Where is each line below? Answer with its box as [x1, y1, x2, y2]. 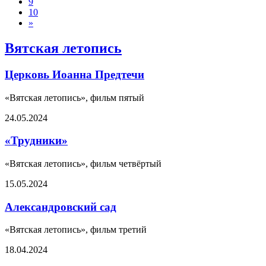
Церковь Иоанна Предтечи [5, 68, 144, 81]
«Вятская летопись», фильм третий [5, 224, 147, 235]
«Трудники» [5, 134, 68, 147]
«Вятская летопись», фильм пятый [5, 92, 144, 103]
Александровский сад [5, 200, 116, 213]
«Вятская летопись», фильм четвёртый [5, 158, 161, 169]
